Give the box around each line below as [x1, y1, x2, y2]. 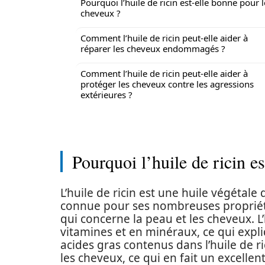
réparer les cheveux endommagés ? [80, 43, 225, 54]
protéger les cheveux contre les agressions [80, 78, 254, 90]
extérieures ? [80, 89, 132, 101]
